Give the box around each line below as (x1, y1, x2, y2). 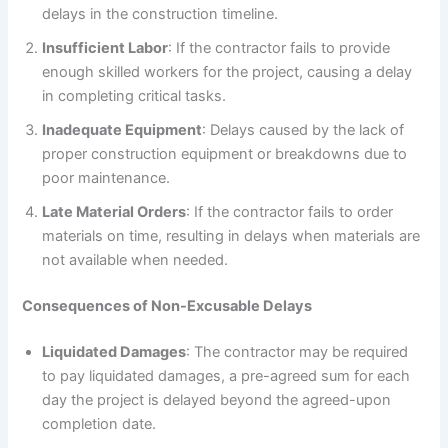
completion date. (42, 414, 157, 433)
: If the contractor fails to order (186, 202, 394, 221)
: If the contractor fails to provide (168, 38, 391, 57)
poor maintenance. (42, 168, 171, 187)
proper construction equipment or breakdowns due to (42, 144, 408, 163)
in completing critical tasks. (42, 86, 227, 105)
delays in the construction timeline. (42, 4, 279, 23)
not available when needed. (42, 250, 229, 269)
